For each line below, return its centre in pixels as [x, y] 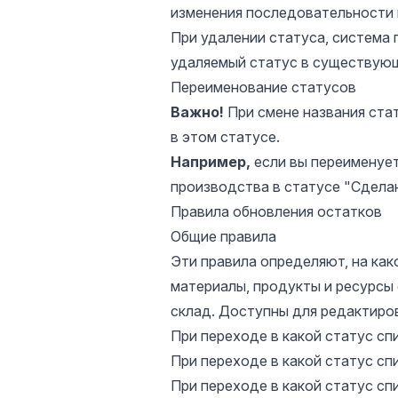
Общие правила [223, 236]
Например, [211, 162]
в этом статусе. [225, 137]
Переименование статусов [263, 87]
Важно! [197, 112]
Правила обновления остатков [276, 211]
